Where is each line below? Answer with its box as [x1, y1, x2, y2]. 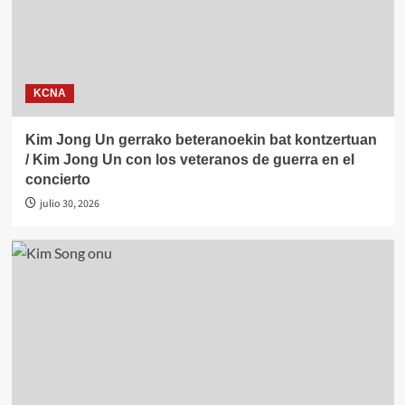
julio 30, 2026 [39, 195, 99, 212]
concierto [24, 171, 90, 187]
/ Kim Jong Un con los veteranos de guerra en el [24, 151, 354, 167]
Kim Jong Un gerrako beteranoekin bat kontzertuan [24, 131, 377, 147]
